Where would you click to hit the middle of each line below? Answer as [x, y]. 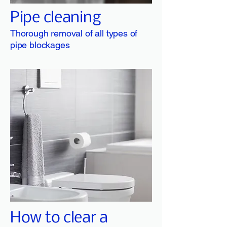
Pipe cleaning [56, 18]
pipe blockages [40, 45]
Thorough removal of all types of [74, 33]
